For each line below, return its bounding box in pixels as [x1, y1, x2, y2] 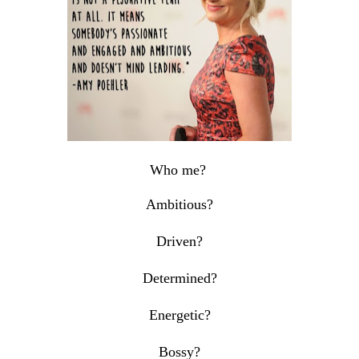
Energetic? [148, 307, 211, 324]
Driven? [156, 233, 203, 250]
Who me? [149, 162, 210, 179]
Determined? [142, 270, 217, 287]
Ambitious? [146, 196, 213, 213]
